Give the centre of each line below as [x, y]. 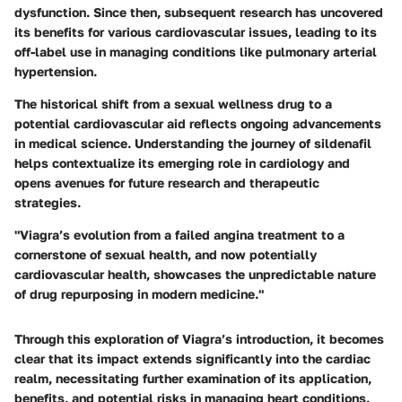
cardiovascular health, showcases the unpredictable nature [195, 275]
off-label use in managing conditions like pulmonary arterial [196, 52]
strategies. [48, 203]
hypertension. [56, 72]
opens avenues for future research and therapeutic [167, 183]
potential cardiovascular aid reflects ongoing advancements [198, 124]
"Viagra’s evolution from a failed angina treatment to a [179, 235]
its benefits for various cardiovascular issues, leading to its [196, 32]
